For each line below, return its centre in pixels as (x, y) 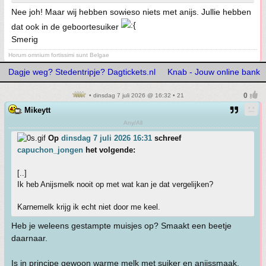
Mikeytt (37, 110)
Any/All (133, 122)
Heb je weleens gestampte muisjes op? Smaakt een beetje (121, 225)
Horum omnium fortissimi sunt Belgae (59, 55)
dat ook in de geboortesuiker (66, 26)
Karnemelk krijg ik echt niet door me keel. (89, 207)
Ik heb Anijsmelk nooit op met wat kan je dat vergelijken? (115, 184)
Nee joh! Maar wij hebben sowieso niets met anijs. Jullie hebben (131, 12)
